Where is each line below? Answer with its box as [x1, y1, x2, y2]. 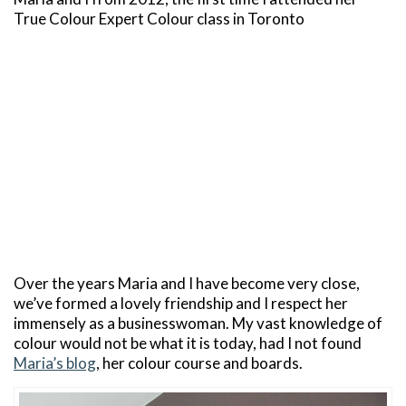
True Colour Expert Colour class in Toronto [14, 8, 304, 28]
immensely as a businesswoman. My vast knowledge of [14, 313, 382, 333]
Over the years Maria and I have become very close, [14, 273, 360, 293]
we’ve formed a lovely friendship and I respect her [14, 293, 348, 313]
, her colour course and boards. [96, 353, 303, 372]
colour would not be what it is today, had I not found [14, 333, 362, 353]
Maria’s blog [14, 353, 96, 372]
